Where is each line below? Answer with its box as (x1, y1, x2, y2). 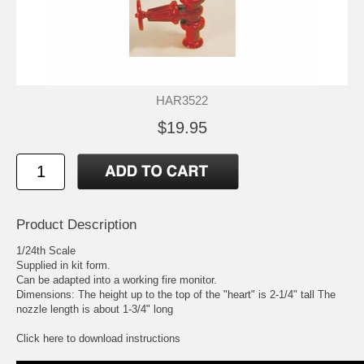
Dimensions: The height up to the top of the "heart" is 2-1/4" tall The (16, 288, 336, 301)
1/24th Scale (16, 244, 76, 257)
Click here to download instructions (16, 331, 180, 344)
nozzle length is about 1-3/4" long (16, 302, 173, 315)
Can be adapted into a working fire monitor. (16, 273, 217, 286)
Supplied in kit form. (16, 258, 110, 271)
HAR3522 (156, 93, 208, 107)
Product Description (16, 216, 136, 232)
